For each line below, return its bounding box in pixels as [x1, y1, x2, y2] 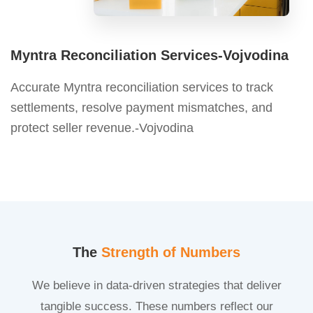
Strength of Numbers [101, 244, 240, 260]
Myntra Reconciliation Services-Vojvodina [10, 47, 289, 63]
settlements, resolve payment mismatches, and [10, 100, 272, 115]
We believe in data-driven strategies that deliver [31, 278, 282, 292]
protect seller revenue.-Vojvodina [10, 120, 194, 135]
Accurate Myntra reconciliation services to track [10, 80, 273, 94]
